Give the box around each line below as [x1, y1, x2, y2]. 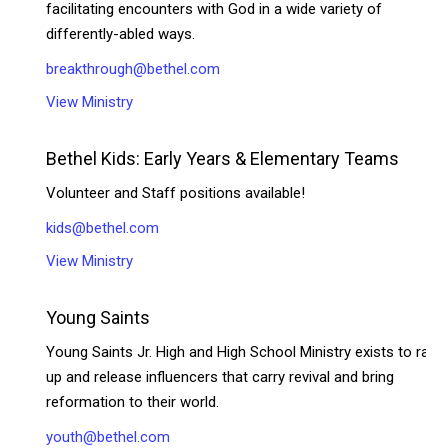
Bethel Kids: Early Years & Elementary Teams [46, 147, 400, 169]
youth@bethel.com [46, 427, 171, 446]
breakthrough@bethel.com [46, 59, 221, 78]
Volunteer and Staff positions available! [46, 183, 306, 202]
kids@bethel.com [46, 218, 160, 237]
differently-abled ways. [46, 24, 196, 43]
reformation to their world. [46, 392, 220, 411]
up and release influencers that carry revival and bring [46, 367, 395, 386]
